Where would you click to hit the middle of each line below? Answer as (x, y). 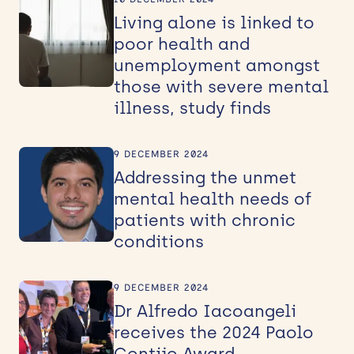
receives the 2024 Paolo (214, 332)
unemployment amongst (217, 65)
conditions (159, 241)
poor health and (182, 43)
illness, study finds (192, 107)
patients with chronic (205, 220)
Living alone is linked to (214, 22)
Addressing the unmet (205, 177)
